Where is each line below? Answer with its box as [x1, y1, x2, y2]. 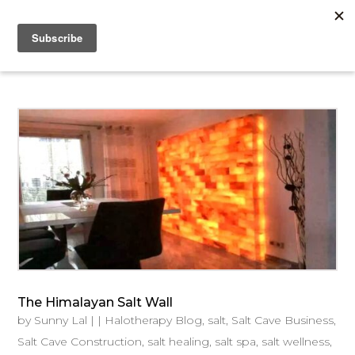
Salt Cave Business [231, 313, 334, 328]
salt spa [215, 334, 257, 349]
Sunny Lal [34, 313, 88, 328]
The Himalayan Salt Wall [17, 295, 174, 311]
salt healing [147, 334, 210, 349]
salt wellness [261, 334, 330, 349]
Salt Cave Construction [17, 334, 143, 349]
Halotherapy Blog [105, 313, 203, 328]
